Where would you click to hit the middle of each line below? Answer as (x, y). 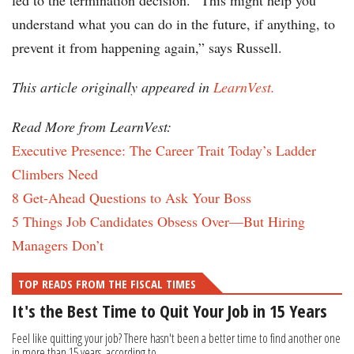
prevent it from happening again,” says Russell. (147, 48)
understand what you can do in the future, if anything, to (173, 24)
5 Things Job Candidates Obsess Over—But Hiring (158, 222)
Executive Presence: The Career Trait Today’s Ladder (164, 151)
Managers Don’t (58, 245)
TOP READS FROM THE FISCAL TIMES (107, 284)
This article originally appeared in (113, 87)
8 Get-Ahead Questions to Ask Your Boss (132, 198)
